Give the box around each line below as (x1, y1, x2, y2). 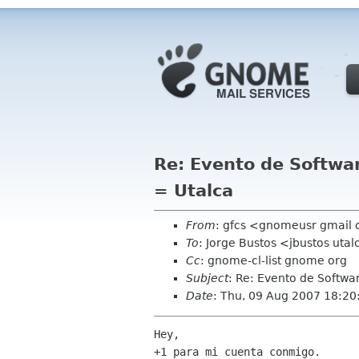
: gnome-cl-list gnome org (200, 254, 347, 267)
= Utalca (154, 181, 233, 200)
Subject (186, 272, 228, 284)
